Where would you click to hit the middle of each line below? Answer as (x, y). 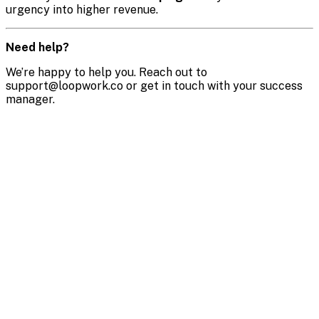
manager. (30, 100)
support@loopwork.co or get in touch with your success (154, 86)
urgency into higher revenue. (82, 10)
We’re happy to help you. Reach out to (106, 73)
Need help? (37, 48)
